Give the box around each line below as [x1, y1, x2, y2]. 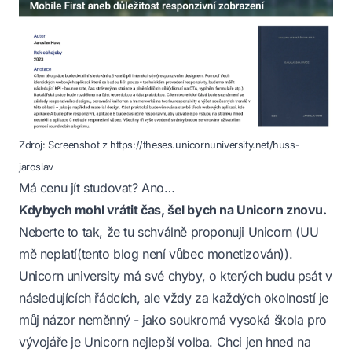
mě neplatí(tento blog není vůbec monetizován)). [19, 245, 293, 262]
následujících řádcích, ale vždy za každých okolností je [19, 289, 328, 306]
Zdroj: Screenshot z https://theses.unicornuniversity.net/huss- [19, 138, 300, 151]
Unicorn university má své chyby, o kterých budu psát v [19, 267, 332, 284]
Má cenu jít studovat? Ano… [19, 179, 175, 196]
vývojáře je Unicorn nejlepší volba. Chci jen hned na [19, 333, 311, 350]
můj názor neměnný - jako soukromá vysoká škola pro [19, 311, 327, 328]
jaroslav [19, 160, 53, 173]
